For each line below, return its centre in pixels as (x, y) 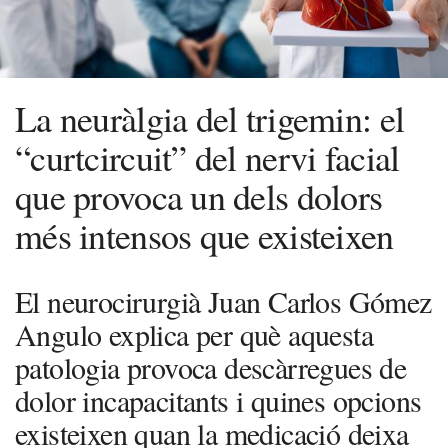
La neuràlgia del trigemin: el (210, 118)
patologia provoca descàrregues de (211, 367)
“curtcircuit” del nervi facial (207, 157)
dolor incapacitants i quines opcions (218, 400)
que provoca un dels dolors (199, 196)
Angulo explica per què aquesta (194, 334)
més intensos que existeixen (204, 235)
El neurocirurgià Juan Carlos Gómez (223, 301)
